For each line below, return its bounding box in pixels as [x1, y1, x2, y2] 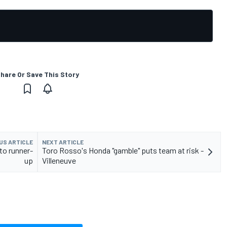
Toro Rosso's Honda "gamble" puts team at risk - [42, 145, 204, 156]
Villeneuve [42, 156, 76, 166]
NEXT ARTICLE [42, 138, 84, 146]
